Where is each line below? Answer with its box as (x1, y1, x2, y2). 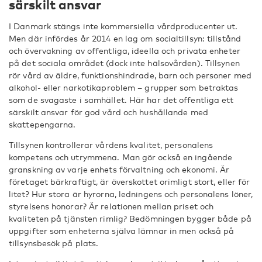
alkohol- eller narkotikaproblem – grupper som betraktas (9, 82, 239, 92)
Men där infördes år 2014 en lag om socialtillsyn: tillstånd (9, 33, 241, 43)
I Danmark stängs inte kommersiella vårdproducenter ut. (9, 21, 238, 31)
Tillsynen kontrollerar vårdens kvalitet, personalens (9, 140, 213, 150)
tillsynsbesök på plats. (9, 238, 99, 248)
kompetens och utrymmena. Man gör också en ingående (9, 152, 233, 162)
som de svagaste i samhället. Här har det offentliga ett (9, 95, 234, 105)
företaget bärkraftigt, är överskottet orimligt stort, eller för (9, 177, 250, 187)
